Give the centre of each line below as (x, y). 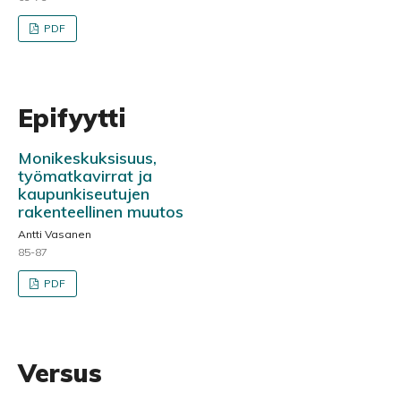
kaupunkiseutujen (84, 193)
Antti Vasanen (55, 234)
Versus (60, 372)
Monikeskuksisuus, (87, 158)
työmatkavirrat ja (85, 175)
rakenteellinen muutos (101, 211)
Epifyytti (72, 117)
